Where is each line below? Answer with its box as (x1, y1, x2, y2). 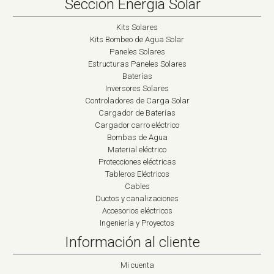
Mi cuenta (120, 261, 154, 270)
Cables (124, 182, 150, 191)
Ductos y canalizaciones (95, 194, 179, 203)
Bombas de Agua (106, 133, 168, 142)
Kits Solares (116, 23, 158, 32)
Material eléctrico (108, 145, 166, 154)
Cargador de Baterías (98, 108, 176, 117)
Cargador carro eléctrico (95, 120, 179, 130)
